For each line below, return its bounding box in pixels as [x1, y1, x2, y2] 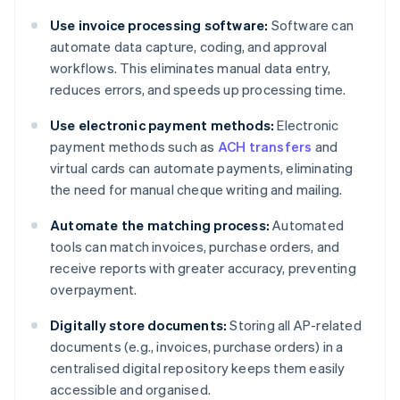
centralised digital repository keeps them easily [50, 359, 346, 378]
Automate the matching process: [50, 216, 270, 235]
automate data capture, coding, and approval [50, 37, 328, 56]
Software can [268, 16, 354, 35]
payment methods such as [50, 137, 218, 156]
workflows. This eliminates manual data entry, [50, 59, 331, 78]
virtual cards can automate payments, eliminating [50, 159, 354, 178]
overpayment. [50, 280, 137, 299]
